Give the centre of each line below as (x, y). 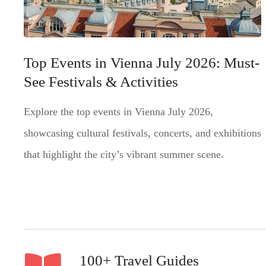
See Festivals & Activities (101, 81)
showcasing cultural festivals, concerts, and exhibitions (142, 133)
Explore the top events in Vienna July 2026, (118, 112)
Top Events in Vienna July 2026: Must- (142, 62)
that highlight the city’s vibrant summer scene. (124, 155)
